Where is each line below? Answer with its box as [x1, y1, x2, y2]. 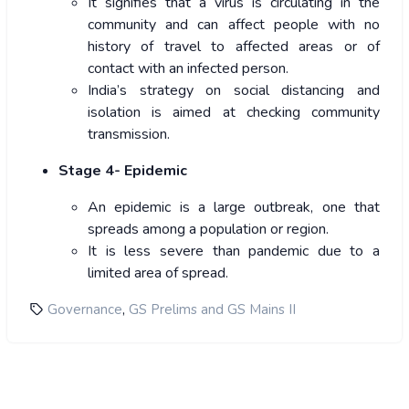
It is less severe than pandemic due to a [88, 241, 380, 262]
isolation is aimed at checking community [88, 102, 380, 123]
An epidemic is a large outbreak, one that [88, 197, 380, 218]
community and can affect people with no [88, 15, 380, 36]
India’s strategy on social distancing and [88, 80, 380, 101]
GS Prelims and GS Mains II [129, 300, 296, 320]
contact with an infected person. [88, 58, 288, 79]
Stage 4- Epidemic [58, 161, 187, 182]
